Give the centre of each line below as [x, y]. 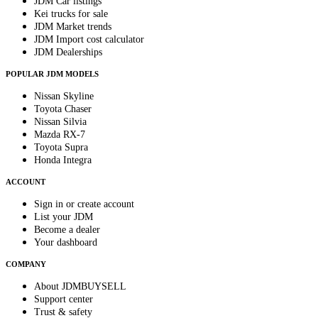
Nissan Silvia [60, 122]
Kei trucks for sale [71, 14]
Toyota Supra [61, 148]
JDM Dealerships [68, 53]
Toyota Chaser [63, 109]
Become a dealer [67, 230]
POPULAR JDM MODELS [52, 74]
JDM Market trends [73, 27]
